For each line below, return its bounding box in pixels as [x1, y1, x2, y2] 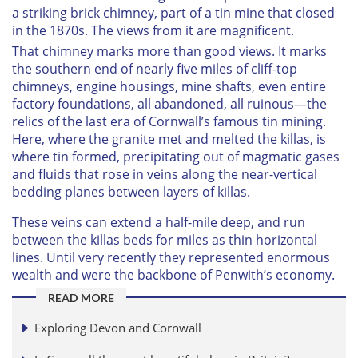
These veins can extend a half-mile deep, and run [12, 213, 305, 232]
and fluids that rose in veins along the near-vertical [12, 165, 317, 184]
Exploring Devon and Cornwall [34, 319, 201, 336]
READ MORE [48, 291, 114, 305]
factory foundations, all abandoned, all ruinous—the [12, 95, 327, 113]
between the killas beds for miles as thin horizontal [12, 231, 317, 249]
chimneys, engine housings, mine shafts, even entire [12, 78, 326, 96]
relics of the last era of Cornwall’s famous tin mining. [12, 113, 326, 131]
